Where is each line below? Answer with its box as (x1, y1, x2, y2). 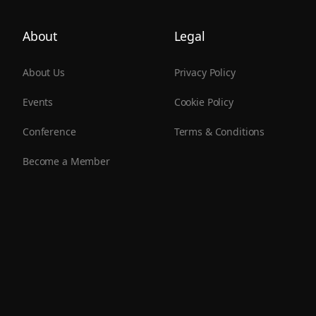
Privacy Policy (174, 65, 236, 79)
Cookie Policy (174, 95, 233, 109)
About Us (23, 65, 65, 79)
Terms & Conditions (174, 124, 265, 138)
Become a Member (23, 154, 110, 168)
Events (23, 95, 54, 109)
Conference (23, 124, 76, 138)
